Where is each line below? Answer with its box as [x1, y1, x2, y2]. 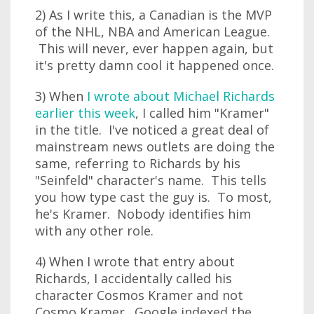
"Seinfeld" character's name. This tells [35, 172, 266, 189]
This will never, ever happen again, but [35, 40, 273, 57]
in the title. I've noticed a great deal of [35, 121, 269, 138]
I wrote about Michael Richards [87, 88, 275, 104]
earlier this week [35, 104, 135, 121]
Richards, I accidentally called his [35, 270, 232, 287]
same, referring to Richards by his [35, 155, 240, 172]
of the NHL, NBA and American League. [35, 23, 270, 40]
